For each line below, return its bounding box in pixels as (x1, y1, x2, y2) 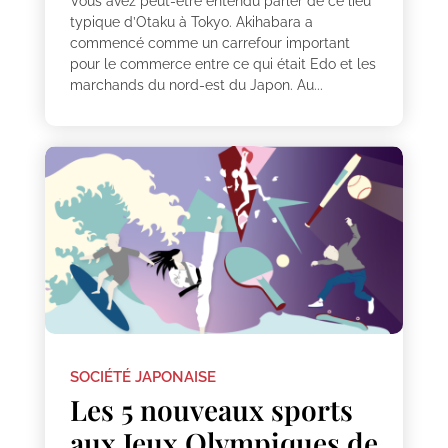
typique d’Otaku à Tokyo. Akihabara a (69, 14, 313, 31)
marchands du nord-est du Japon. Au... (69, 77, 323, 94)
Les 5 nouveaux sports (69, 391, 353, 429)
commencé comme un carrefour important (69, 35, 350, 52)
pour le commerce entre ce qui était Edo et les (69, 56, 376, 73)
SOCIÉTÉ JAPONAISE (69, 368, 216, 387)
